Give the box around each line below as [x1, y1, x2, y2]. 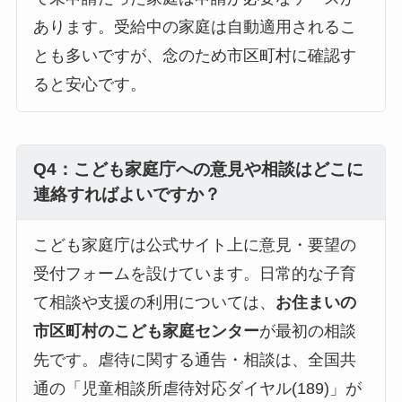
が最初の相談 [258, 322, 356, 341]
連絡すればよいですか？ [32, 185, 221, 205]
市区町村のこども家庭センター [32, 322, 259, 341]
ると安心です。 [32, 75, 146, 94]
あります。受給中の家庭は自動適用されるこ [32, 18, 356, 37]
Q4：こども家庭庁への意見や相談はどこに [32, 160, 363, 179]
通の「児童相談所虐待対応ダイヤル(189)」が [32, 380, 362, 398]
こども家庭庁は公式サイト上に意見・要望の [32, 236, 356, 255]
